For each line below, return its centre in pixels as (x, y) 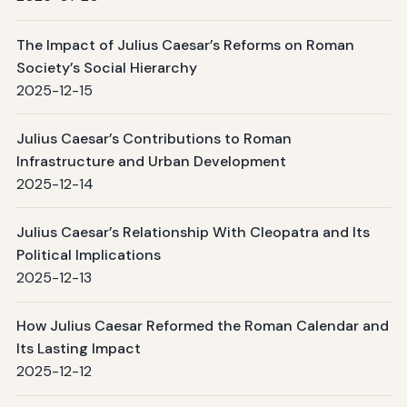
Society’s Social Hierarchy (106, 67)
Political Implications (88, 255)
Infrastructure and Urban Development (151, 161)
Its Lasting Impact (78, 349)
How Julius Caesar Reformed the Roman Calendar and (202, 326)
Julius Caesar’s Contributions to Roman (154, 138)
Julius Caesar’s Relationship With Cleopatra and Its (193, 233)
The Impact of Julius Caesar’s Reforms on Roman (185, 45)
